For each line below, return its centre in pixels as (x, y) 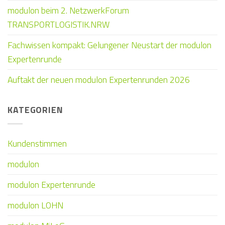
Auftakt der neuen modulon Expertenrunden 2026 (99, 80)
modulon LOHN (35, 205)
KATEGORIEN (35, 110)
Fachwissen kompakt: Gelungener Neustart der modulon (109, 45)
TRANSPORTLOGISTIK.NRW (59, 25)
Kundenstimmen (37, 143)
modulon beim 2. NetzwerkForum (68, 11)
